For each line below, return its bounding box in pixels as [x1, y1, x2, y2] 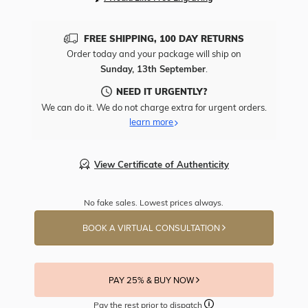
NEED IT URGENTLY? [115, 86, 207, 98]
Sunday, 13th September [100, 63, 206, 75]
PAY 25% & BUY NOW [108, 275, 196, 287]
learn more [129, 116, 174, 128]
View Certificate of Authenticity [93, 158, 229, 170]
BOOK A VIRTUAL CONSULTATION [82, 223, 222, 234]
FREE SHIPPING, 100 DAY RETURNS [83, 33, 244, 45]
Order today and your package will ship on [66, 48, 241, 60]
